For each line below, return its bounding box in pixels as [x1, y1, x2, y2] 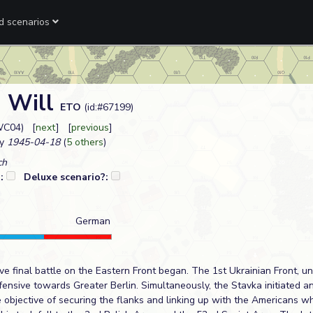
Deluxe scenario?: [24, 170, 111, 184]
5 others [66, 136, 103, 149]
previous [71, 121, 109, 134]
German [75, 214, 110, 228]
